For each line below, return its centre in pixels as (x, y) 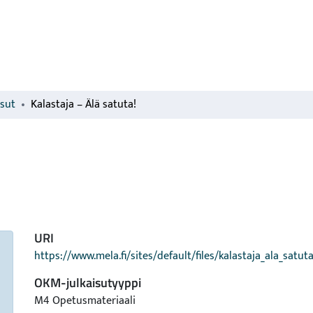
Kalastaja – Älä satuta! (83, 104)
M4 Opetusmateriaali (85, 301)
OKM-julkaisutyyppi (88, 283)
